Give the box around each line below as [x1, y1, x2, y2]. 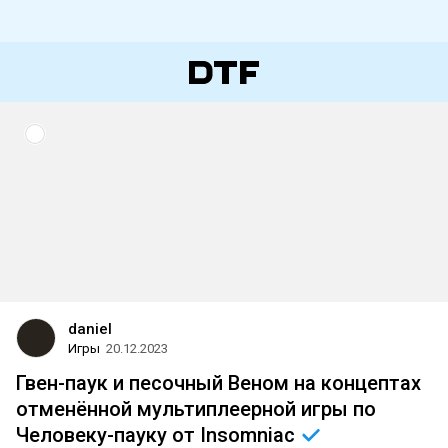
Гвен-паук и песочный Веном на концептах [16, 371, 421, 395]
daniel [68, 320, 112, 338]
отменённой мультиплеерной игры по [16, 397, 376, 421]
